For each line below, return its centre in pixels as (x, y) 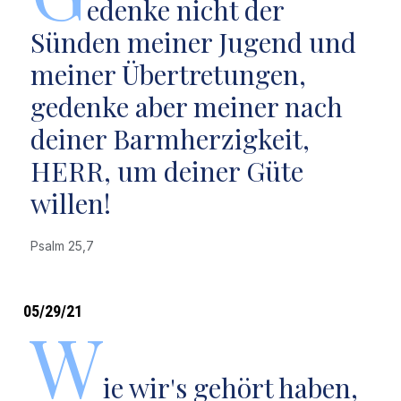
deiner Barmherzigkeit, (170, 139)
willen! (70, 203)
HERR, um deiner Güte (166, 171)
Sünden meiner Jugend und (193, 42)
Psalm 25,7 (65, 246)
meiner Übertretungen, (168, 74)
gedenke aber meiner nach (186, 107)
